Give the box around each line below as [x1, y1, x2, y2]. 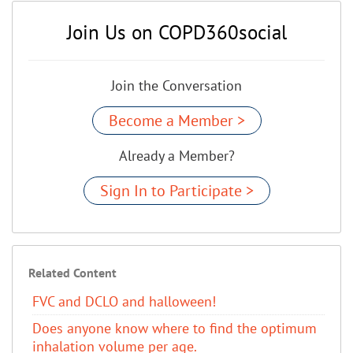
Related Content [28, 264, 117, 281]
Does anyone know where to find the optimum [32, 318, 317, 337]
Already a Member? [118, 146, 235, 165]
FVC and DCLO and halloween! [32, 292, 216, 310]
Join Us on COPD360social [66, 19, 287, 45]
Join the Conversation [111, 76, 242, 95]
